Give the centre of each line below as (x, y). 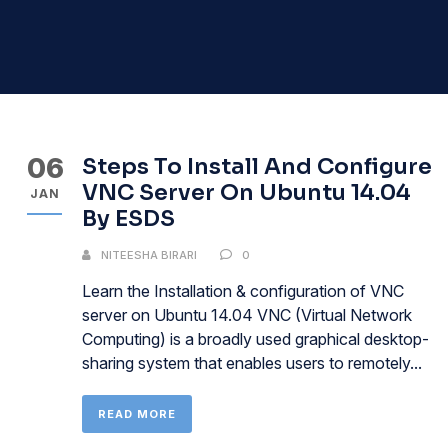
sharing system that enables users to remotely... (252, 363)
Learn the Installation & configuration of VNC (243, 291)
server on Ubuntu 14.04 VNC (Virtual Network (247, 315)
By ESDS (128, 218)
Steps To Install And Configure (257, 166)
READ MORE (137, 414)
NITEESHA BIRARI (149, 255)
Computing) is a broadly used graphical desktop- (255, 339)
